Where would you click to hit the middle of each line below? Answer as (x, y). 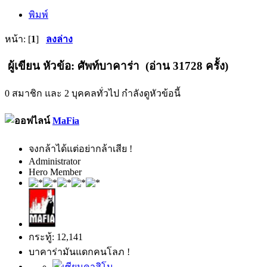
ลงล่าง (59, 39)
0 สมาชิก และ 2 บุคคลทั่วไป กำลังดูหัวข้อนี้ (93, 94)
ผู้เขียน (24, 66)
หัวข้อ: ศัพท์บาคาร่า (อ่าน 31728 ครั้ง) (134, 66)
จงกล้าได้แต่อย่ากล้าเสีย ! (80, 148)
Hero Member (55, 172)
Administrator (55, 161)
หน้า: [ (18, 39)
